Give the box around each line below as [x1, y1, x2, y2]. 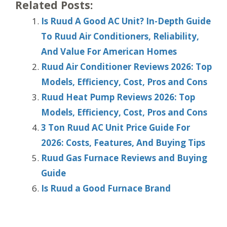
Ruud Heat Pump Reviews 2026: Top [41, 91, 195, 103]
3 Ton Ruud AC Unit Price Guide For [41, 122, 190, 134]
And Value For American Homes [41, 46, 177, 58]
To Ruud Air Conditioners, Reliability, [41, 30, 199, 43]
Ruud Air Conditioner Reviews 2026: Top [41, 61, 212, 73]
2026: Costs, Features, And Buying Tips [41, 137, 205, 149]
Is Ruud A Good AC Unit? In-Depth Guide [41, 15, 211, 27]
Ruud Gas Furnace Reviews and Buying [41, 152, 207, 164]
